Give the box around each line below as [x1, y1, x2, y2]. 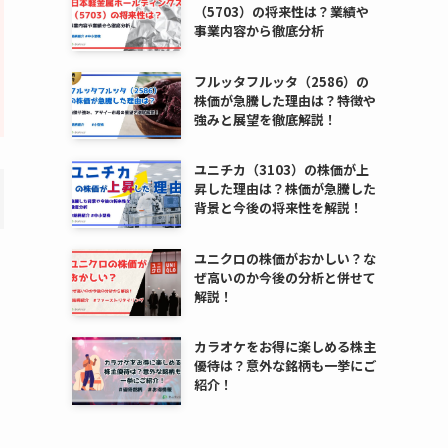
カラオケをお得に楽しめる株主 [193, 337, 376, 357]
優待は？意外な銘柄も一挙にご [193, 356, 376, 376]
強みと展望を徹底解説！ [193, 109, 337, 129]
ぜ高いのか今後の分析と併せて [193, 267, 376, 287]
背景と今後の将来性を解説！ [193, 198, 363, 218]
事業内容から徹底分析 [193, 20, 324, 40]
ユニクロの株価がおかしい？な [193, 248, 376, 268]
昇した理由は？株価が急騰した [193, 179, 376, 199]
